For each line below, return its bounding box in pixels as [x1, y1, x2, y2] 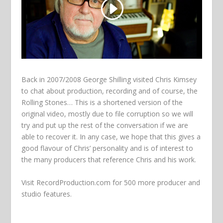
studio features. [21, 189, 72, 199]
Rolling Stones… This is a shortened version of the [21, 98, 183, 108]
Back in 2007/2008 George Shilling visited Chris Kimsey [21, 75, 197, 85]
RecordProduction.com [36, 177, 111, 187]
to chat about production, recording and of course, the [21, 86, 198, 96]
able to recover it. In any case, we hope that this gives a [21, 132, 201, 142]
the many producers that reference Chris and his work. [21, 155, 196, 165]
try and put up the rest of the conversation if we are [21, 120, 188, 130]
